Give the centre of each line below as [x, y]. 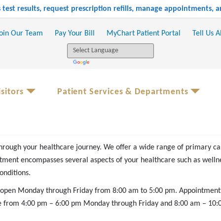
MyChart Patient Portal [143, 33]
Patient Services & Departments [123, 92]
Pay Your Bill [74, 33]
